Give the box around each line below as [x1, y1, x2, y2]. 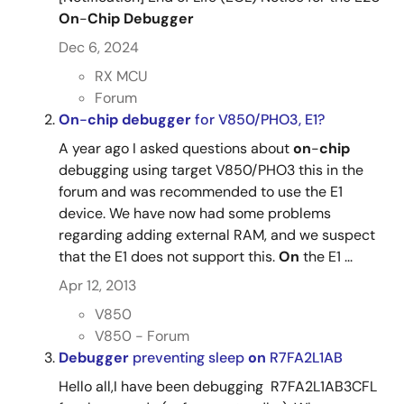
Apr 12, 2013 [59, 276, 136, 295]
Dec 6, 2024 [59, 38, 139, 57]
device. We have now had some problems [59, 204, 331, 223]
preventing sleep [129, 348, 248, 367]
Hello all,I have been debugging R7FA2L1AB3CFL [59, 377, 377, 396]
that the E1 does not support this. [59, 247, 279, 266]
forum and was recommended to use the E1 [59, 182, 343, 201]
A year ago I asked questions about [59, 139, 293, 158]
